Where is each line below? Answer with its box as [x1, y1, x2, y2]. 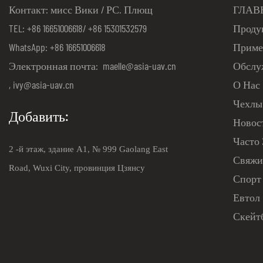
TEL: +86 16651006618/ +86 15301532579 [9, 21, 147, 35]
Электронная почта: [9, 59, 100, 72]
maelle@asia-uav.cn [100, 59, 176, 72]
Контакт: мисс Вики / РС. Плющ [9, 2, 153, 16]
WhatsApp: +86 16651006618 [9, 40, 106, 53]
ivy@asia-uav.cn [13, 77, 74, 91]
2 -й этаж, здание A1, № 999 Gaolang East [9, 144, 168, 154]
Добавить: [9, 107, 69, 124]
